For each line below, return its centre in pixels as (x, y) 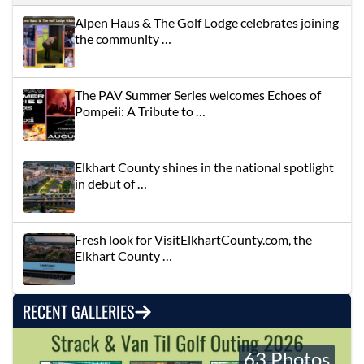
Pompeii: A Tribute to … (140, 110)
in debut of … (111, 183)
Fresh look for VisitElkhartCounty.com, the (193, 239)
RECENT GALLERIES (78, 311)
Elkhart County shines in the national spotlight (204, 167)
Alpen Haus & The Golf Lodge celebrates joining (207, 22)
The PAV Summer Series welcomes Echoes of (198, 94)
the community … (123, 38)
